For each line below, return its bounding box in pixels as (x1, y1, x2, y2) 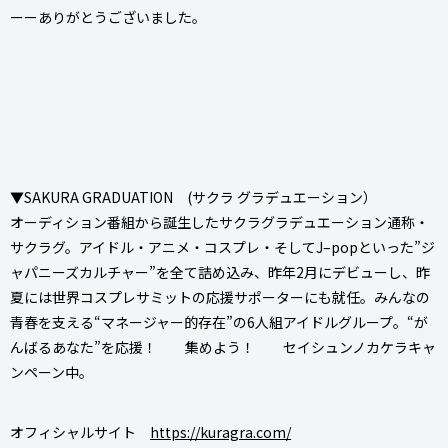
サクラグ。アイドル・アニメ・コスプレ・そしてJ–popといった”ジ (10, 236, 435, 257)
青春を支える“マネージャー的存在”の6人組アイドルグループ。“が (10, 311, 428, 332)
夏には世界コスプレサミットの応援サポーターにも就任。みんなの (10, 286, 430, 307)
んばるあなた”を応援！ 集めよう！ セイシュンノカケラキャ (10, 336, 436, 357)
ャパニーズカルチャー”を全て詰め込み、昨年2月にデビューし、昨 (10, 261, 430, 282)
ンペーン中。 (10, 361, 93, 382)
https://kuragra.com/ (150, 421, 291, 442)
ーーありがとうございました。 (10, 6, 206, 27)
